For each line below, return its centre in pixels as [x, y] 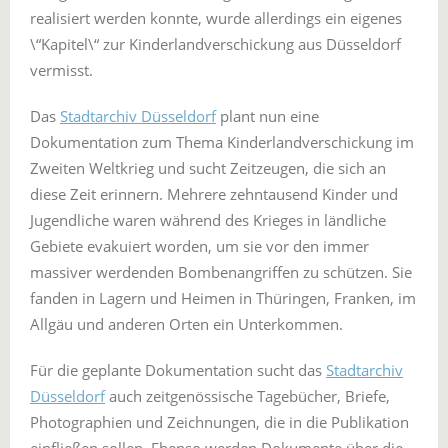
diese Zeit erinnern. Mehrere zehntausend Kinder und [214, 194]
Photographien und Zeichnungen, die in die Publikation [219, 422]
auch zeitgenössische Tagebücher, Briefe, [247, 396]
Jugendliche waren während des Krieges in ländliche [208, 220]
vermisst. [63, 70]
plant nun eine [267, 116]
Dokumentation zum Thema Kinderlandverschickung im [222, 142]
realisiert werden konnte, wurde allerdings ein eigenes [216, 18]
